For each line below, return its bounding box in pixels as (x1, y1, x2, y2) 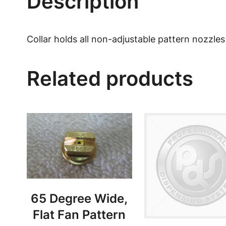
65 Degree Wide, (31, 191, 128, 206)
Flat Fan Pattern (33, 207, 126, 222)
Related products (26, 66, 193, 91)
